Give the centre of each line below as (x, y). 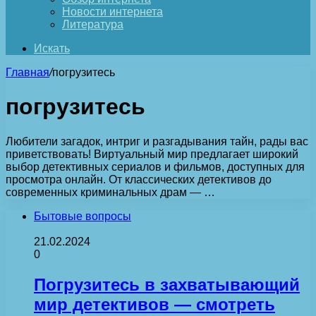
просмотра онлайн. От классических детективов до (139, 179)
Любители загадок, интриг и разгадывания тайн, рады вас (157, 141)
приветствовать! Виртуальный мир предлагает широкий (152, 154)
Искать (52, 48)
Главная (28, 72)
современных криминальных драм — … (110, 192)
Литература (93, 24)
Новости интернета (113, 12)
